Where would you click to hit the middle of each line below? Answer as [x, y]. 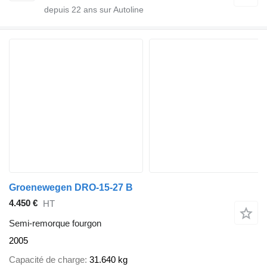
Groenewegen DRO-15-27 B [71, 187]
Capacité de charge [47, 260]
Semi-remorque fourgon [55, 223]
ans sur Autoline [112, 9]
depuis [58, 9]
